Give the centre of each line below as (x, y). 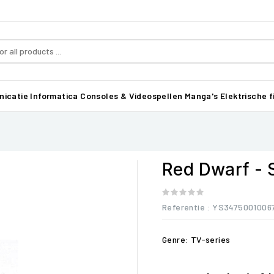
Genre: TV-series (196, 239)
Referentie (183, 207)
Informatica (54, 96)
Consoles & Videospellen (131, 96)
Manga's (201, 96)
